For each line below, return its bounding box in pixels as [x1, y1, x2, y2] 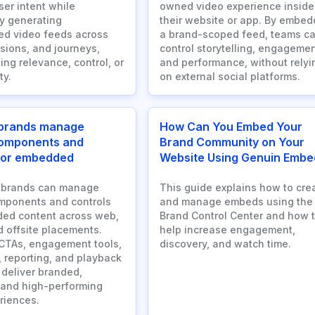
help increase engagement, [160, 224, 295, 236]
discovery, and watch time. [160, 238, 291, 250]
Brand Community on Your [160, 135, 304, 150]
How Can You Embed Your [160, 120, 302, 134]
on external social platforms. [160, 70, 300, 83]
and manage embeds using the [160, 195, 313, 208]
